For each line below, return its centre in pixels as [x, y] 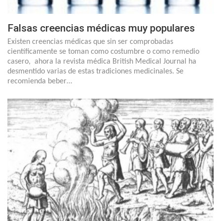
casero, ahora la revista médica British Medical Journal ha [102, 62]
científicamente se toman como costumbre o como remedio [103, 52]
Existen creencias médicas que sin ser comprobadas [90, 42]
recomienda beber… [40, 82]
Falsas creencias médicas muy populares [101, 28]
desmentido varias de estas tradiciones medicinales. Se [95, 72]
